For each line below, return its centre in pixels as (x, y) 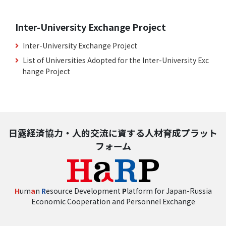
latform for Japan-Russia (169, 190)
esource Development (84, 190)
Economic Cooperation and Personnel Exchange (113, 201)
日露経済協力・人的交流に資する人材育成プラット (113, 132)
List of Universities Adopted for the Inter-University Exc (116, 60)
